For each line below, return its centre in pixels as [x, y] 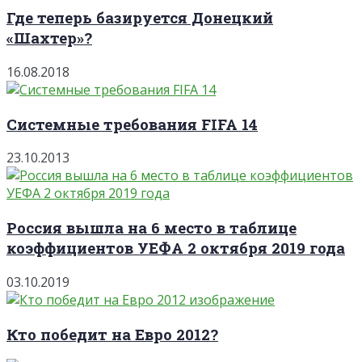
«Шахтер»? [49, 38]
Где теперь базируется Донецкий [140, 18]
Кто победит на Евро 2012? [112, 334]
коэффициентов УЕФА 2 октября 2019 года [176, 248]
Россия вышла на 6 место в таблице [152, 228]
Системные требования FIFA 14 [132, 124]
